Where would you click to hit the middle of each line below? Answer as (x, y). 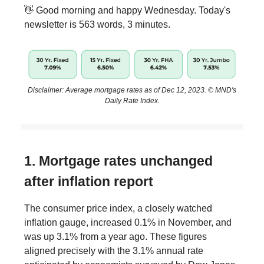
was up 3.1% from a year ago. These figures (115, 236)
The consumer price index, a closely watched (118, 208)
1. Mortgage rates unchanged (118, 161)
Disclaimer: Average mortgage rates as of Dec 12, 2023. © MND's (132, 90)
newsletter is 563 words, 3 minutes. (97, 24)
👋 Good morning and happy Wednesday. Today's (127, 10)
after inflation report (89, 181)
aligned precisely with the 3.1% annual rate (114, 250)
